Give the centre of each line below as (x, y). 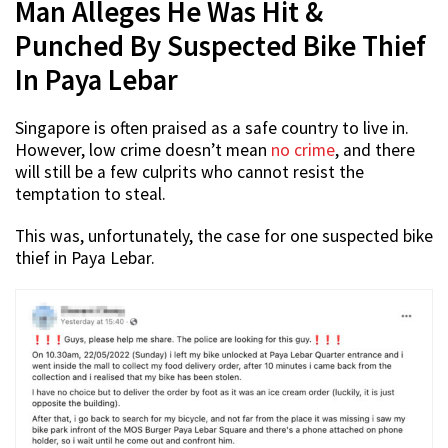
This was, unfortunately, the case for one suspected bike (224, 236)
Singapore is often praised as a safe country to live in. (212, 128)
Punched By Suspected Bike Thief (220, 46)
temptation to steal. (90, 194)
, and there (375, 150)
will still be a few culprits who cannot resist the (189, 172)
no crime (303, 150)
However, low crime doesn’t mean (143, 150)
